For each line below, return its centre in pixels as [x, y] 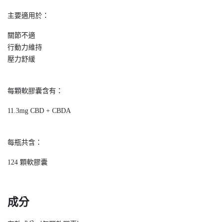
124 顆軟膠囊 [28, 162]
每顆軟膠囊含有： [35, 91]
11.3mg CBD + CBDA [39, 111]
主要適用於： [28, 15]
